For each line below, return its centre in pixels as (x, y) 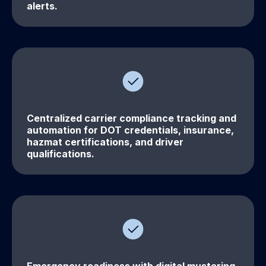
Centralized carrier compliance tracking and (132, 118)
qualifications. (61, 154)
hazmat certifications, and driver (105, 142)
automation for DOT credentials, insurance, (130, 130)
